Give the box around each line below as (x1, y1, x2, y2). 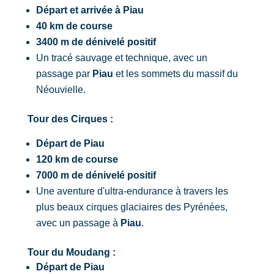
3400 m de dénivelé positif (35, 37, 156, 47)
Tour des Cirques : (27, 114, 113, 124)
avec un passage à (35, 218, 120, 228)
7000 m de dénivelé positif (35, 170, 156, 180)
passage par (35, 68, 92, 79)
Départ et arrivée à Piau (35, 5, 144, 15)
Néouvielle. (35, 84, 86, 95)
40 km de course (35, 21, 113, 31)
